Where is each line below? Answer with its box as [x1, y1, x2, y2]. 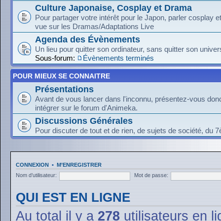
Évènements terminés [83, 53, 154, 62]
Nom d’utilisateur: [16, 172, 57, 179]
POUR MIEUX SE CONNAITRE [13, 72, 110, 80]
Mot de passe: [134, 172, 168, 179]
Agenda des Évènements [35, 34, 140, 44]
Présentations [35, 83, 94, 94]
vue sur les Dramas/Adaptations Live [35, 22, 154, 31]
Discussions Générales [35, 115, 133, 126]
